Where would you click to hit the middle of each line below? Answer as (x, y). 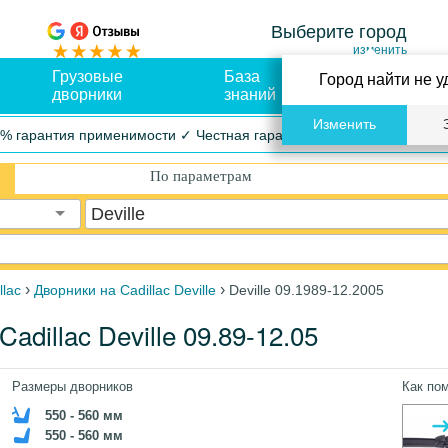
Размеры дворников (72, 386)
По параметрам (200, 176)
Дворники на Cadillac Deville (125, 290)
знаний (250, 94)
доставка (378, 94)
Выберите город (339, 32)
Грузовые (87, 76)
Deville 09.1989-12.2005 (306, 290)
